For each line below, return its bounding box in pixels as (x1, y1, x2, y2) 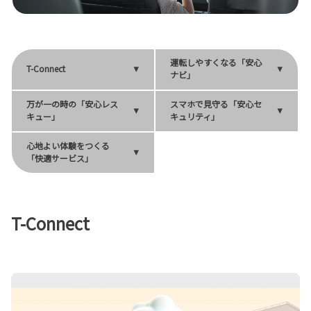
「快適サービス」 (26, 152, 93, 165)
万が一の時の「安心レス (26, 98, 118, 110)
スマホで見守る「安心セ (170, 98, 262, 110)
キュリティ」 (170, 110, 220, 123)
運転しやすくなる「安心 (170, 56, 262, 69)
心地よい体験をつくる (26, 140, 110, 152)
